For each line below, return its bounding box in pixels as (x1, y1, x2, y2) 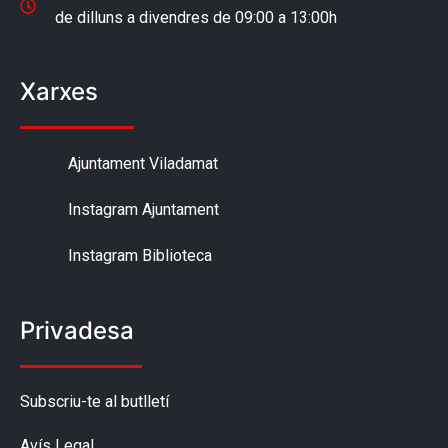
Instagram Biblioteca (67, 245, 212, 265)
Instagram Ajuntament (67, 199, 219, 219)
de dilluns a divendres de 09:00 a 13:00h (55, 7, 337, 27)
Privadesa (20, 315, 134, 345)
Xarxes (20, 76, 98, 106)
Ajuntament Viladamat (67, 153, 218, 173)
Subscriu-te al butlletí (20, 391, 169, 411)
